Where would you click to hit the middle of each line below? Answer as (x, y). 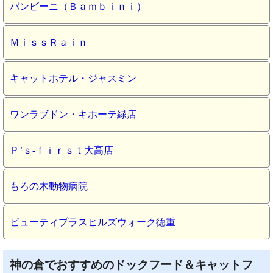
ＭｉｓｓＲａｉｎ (49, 42)
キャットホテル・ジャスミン (73, 78)
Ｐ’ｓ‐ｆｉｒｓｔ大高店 (62, 150)
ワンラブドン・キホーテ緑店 (73, 114)
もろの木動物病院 (49, 186)
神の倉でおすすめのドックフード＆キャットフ (132, 264)
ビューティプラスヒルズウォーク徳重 (93, 222)
